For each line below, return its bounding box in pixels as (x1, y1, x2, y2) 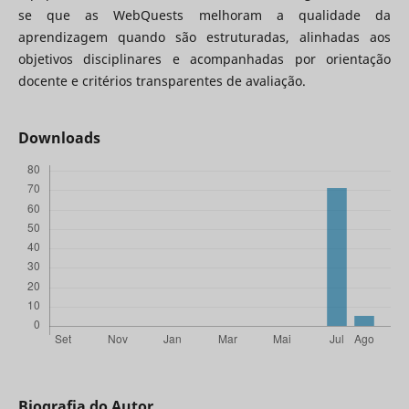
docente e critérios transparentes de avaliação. (17, 72, 306, 90)
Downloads (17, 128, 100, 149)
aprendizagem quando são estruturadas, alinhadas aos (17, 28, 392, 47)
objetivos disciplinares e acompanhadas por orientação (17, 50, 392, 68)
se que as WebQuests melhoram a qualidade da (17, 6, 392, 25)
